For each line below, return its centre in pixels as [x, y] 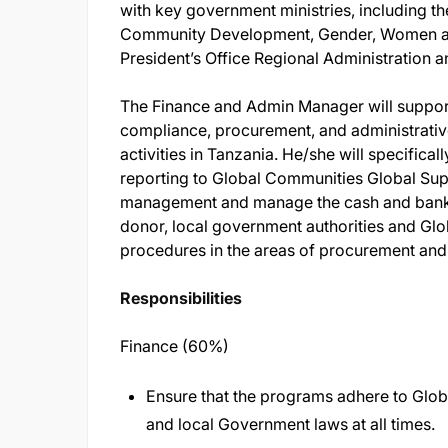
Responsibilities [181, 298]
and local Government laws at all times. [292, 424]
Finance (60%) [174, 346]
